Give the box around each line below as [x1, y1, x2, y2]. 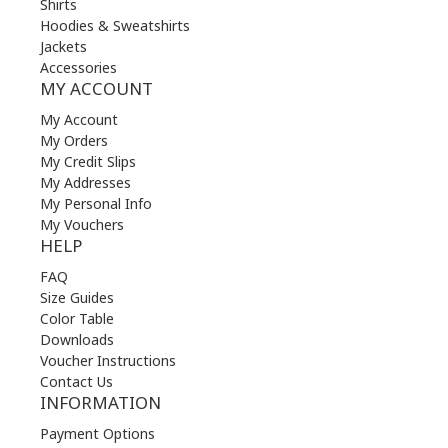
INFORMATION [40, 390, 161, 414]
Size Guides [40, 287, 114, 307]
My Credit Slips [40, 151, 136, 171]
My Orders [40, 130, 108, 150]
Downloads [40, 329, 114, 349]
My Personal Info [40, 193, 152, 213]
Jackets [40, 36, 87, 56]
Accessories [40, 57, 117, 77]
